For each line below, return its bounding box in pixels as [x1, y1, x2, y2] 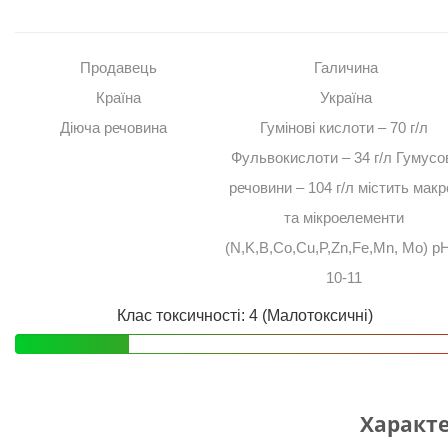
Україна [319, 89, 372, 107]
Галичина [313, 59, 378, 77]
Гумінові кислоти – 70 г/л [259, 119, 428, 137]
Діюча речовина [60, 119, 168, 137]
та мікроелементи [283, 209, 404, 227]
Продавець [80, 59, 158, 77]
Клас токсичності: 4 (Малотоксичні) [116, 307, 373, 325]
